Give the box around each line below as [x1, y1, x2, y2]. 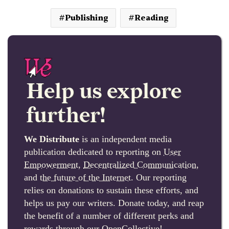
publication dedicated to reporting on [24, 146, 164, 157]
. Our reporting [131, 172, 187, 182]
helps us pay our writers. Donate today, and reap [24, 197, 204, 208]
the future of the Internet [40, 172, 131, 182]
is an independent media [79, 133, 172, 144]
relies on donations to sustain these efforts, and [24, 185, 198, 195]
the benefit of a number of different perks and [24, 210, 194, 221]
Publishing [64, 12, 108, 23]
